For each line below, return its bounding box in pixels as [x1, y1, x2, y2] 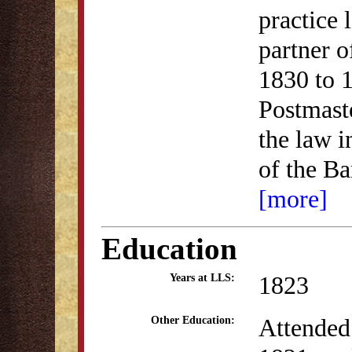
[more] [258, 185, 328, 213]
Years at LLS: [170, 272, 235, 284]
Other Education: [151, 314, 235, 326]
